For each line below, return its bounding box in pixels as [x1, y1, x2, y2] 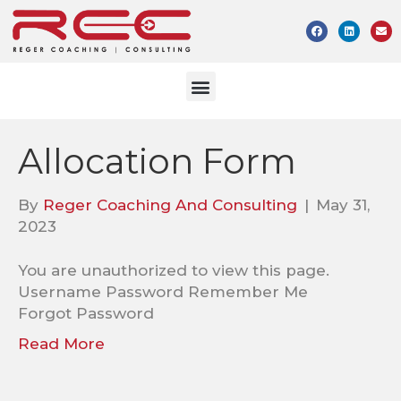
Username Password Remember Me [18, 283, 326, 302]
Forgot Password [18, 304, 154, 323]
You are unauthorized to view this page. [18, 261, 329, 280]
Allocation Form [18, 140, 296, 183]
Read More [18, 335, 105, 354]
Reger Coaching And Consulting [43, 196, 297, 215]
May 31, [316, 196, 370, 215]
